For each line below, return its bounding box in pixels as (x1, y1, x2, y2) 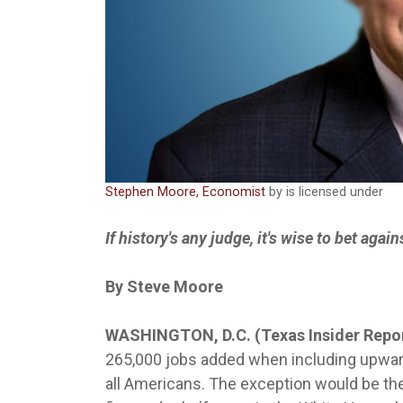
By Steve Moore (105, 277, 223, 297)
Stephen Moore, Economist (105, 184, 265, 201)
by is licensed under (265, 184, 383, 201)
